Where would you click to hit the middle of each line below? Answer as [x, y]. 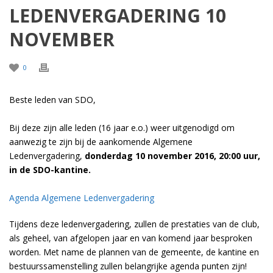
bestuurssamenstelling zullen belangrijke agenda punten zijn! [128, 266]
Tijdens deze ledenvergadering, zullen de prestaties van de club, [134, 224]
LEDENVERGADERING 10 [118, 16]
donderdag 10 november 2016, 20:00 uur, [171, 156]
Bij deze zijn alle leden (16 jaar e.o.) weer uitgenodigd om [122, 128]
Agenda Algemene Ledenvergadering [82, 198]
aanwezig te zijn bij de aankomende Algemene [101, 142]
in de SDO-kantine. [50, 170]
